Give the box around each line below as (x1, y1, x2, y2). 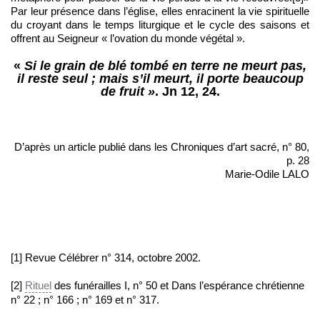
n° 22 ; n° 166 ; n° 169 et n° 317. (11, 294, 159, 306)
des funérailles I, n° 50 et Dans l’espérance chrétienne (51, 279, 304, 292)
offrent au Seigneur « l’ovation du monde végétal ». (11, 32, 245, 45)
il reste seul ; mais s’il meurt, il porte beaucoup (16, 71, 304, 86)
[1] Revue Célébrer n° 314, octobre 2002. (11, 251, 201, 264)
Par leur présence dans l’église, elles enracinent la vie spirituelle (11, 5, 309, 18)
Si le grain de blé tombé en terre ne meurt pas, (24, 59, 306, 74)
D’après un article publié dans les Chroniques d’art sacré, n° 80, (14, 141, 309, 154)
